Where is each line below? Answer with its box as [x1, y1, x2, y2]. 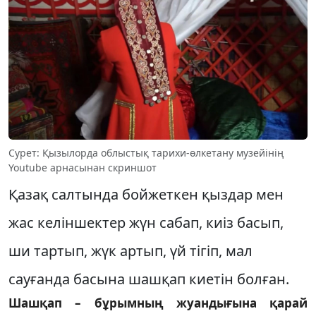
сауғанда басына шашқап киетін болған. [8, 269, 289, 288]
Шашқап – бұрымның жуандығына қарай [8, 294, 308, 311]
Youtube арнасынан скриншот [8, 160, 157, 174]
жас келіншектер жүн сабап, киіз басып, [8, 212, 284, 232]
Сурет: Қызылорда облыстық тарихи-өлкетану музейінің [8, 145, 284, 159]
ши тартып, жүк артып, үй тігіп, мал [8, 241, 253, 260]
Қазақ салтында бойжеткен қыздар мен [8, 184, 284, 204]
